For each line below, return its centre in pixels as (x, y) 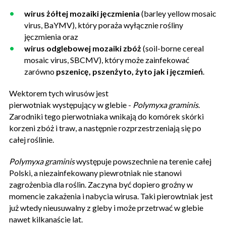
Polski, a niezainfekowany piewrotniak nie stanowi (95, 173)
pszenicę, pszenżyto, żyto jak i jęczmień (129, 71)
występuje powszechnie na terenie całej (144, 161)
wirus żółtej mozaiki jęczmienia (82, 13)
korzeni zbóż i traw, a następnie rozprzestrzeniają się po (105, 128)
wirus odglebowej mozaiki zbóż (83, 48)
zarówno (40, 71)
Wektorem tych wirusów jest (59, 93)
